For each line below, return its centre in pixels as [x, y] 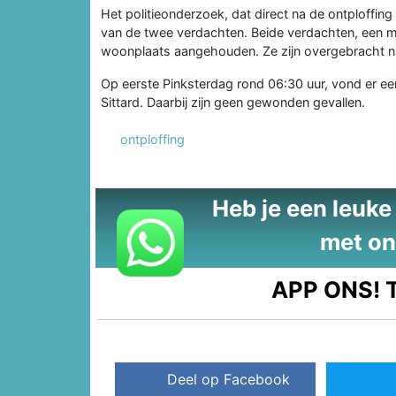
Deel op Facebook [229, 380]
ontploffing [152, 139]
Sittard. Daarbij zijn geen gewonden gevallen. [233, 102]
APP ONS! [326, 289]
